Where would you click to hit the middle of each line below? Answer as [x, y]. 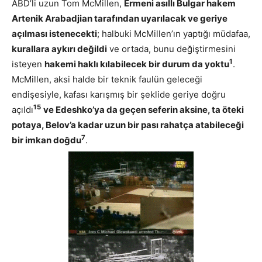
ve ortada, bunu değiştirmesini [171, 49]
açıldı [23, 109]
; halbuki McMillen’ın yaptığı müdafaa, [174, 33]
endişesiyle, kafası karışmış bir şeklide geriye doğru [119, 94]
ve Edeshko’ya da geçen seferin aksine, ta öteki [144, 109]
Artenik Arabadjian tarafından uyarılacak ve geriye [120, 18]
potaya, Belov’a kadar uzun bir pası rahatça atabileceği [128, 125]
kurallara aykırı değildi [59, 49]
